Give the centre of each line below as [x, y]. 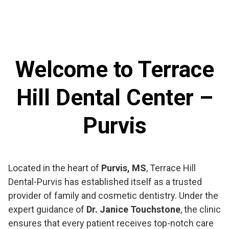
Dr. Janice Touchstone [133, 209]
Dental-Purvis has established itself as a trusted [105, 182]
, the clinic [201, 209]
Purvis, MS [124, 168]
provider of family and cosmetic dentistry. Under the [113, 196]
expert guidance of [47, 209]
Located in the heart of [55, 168]
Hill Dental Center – [114, 98]
